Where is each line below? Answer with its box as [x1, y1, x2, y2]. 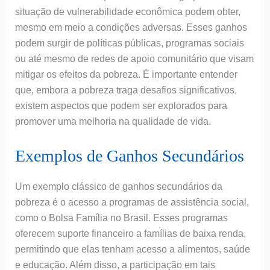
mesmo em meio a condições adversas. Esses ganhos [14, 22, 247, 33]
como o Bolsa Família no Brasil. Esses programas [14, 213, 228, 224]
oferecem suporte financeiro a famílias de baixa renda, [14, 228, 246, 239]
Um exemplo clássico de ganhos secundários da [14, 181, 222, 192]
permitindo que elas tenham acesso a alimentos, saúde [14, 244, 250, 255]
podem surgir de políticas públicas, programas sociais [14, 38, 244, 49]
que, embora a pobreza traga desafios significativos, [14, 85, 237, 96]
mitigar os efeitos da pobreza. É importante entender [14, 69, 237, 80]
